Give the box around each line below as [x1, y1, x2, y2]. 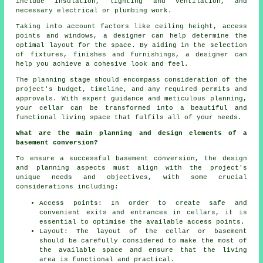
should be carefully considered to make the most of [39, 237, 247, 245]
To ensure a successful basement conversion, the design [16, 155, 247, 163]
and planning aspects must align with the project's [16, 164, 247, 172]
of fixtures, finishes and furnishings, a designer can [16, 51, 247, 59]
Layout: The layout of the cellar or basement [39, 228, 247, 235]
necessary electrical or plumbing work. [16, 7, 173, 15]
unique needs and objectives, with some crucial [16, 174, 247, 181]
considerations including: [16, 183, 119, 191]
